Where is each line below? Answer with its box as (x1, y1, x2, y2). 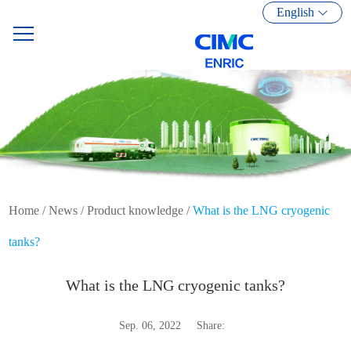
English (277, 5, 315, 19)
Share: (196, 320, 225, 331)
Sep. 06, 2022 (118, 320, 181, 331)
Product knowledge (87, 204, 184, 217)
